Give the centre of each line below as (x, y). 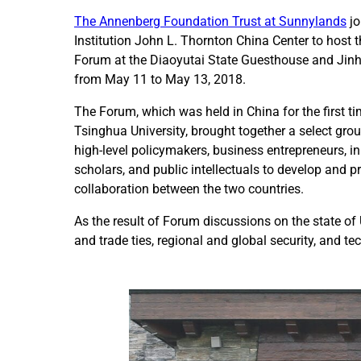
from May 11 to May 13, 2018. (160, 80)
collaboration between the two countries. (189, 189)
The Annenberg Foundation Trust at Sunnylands (210, 22)
